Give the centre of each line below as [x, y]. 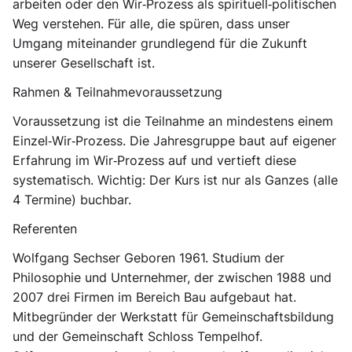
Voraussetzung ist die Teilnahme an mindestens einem [173, 121]
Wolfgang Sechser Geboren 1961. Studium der [148, 258]
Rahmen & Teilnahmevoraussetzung [117, 92]
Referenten [45, 229]
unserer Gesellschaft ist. [84, 63]
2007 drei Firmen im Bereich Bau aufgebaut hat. [154, 297]
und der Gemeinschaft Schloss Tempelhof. [137, 336]
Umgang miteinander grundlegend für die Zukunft [160, 43]
